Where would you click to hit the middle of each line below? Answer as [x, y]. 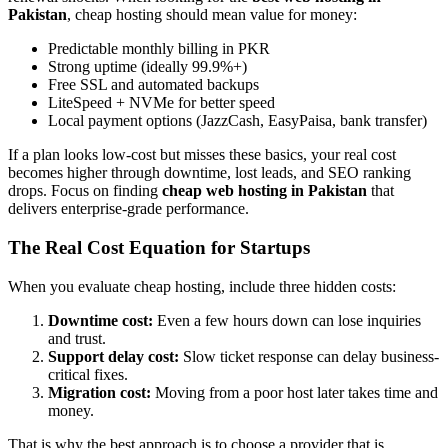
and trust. [77, 338]
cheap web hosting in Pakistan [264, 191]
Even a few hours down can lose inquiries [287, 320]
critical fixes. [88, 374]
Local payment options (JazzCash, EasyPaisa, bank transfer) [237, 121]
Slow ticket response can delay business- [309, 356]
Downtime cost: [100, 320]
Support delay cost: [113, 356]
